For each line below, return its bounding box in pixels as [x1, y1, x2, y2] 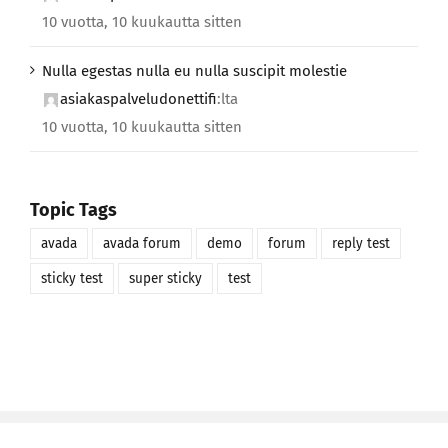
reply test [332, 235, 390, 253]
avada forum [103, 235, 181, 253]
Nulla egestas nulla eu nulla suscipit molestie [42, 61, 347, 80]
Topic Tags [30, 198, 117, 221]
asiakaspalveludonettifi [60, 89, 217, 108]
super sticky [129, 270, 202, 288]
